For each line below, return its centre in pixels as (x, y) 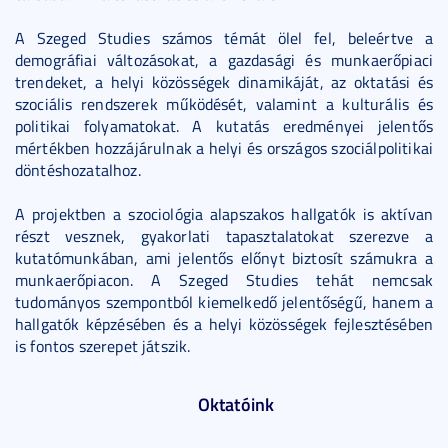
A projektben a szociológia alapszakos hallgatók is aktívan (224, 214)
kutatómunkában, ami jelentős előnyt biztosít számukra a (224, 258)
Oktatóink (236, 404)
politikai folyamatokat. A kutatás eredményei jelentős (224, 126)
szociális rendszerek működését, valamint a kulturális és (224, 104)
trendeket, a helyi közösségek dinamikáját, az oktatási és (224, 82)
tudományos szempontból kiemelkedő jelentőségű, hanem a (224, 302)
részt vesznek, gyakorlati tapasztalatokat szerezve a (224, 236)
